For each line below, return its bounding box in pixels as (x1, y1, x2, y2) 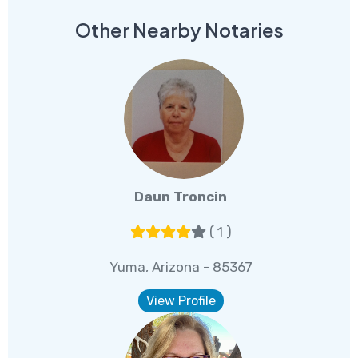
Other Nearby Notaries (74, 18, 284, 42)
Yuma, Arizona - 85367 (109, 258, 253, 275)
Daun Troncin (134, 188, 228, 205)
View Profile (145, 292, 216, 308)
